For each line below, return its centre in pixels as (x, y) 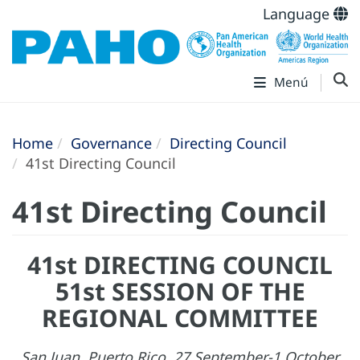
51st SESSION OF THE (180, 292)
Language (298, 14)
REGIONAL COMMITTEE (180, 318)
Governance (111, 143)
